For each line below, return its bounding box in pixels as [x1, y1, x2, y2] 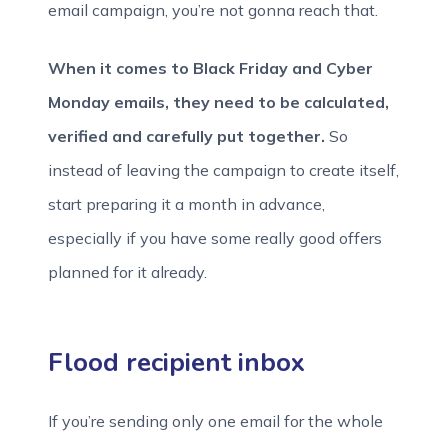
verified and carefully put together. [48, 126, 325, 146]
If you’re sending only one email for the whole [48, 411, 383, 431]
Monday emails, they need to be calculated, [48, 92, 389, 112]
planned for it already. [48, 262, 207, 282]
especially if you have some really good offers [48, 228, 382, 248]
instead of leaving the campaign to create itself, [48, 160, 399, 180]
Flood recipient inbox [48, 345, 305, 380]
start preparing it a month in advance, [48, 194, 325, 214]
